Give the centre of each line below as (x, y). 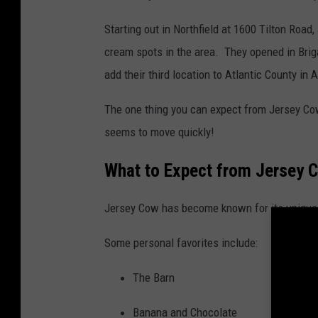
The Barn (154, 277)
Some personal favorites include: (181, 242)
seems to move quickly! (159, 132)
